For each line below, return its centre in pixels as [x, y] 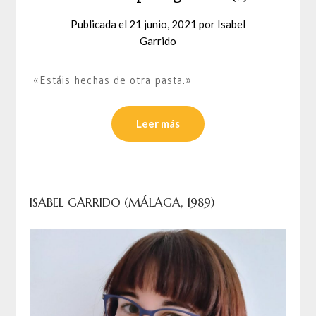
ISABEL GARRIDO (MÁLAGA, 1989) [122, 202]
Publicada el [100, 24]
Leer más [158, 123]
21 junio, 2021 [163, 24]
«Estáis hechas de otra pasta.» [113, 80]
